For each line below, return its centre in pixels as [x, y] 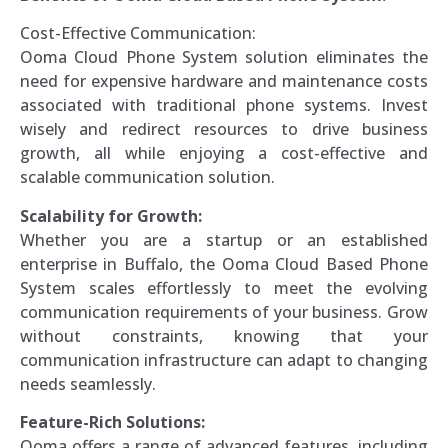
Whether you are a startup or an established [224, 239]
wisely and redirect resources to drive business [224, 129]
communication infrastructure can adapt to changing [224, 359]
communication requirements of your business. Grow [224, 311]
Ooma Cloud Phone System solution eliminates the [224, 57]
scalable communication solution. [147, 177]
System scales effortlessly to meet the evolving [224, 287]
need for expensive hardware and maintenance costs [224, 81]
